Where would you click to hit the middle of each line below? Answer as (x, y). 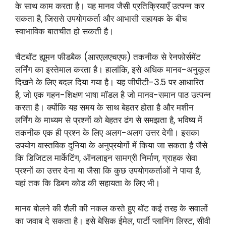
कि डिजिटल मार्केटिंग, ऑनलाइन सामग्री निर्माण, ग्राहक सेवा (106, 158)
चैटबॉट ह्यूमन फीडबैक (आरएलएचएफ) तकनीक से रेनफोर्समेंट (108, 57)
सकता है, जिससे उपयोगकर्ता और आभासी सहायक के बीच (101, 19)
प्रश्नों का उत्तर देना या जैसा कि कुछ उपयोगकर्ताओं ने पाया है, (108, 170)
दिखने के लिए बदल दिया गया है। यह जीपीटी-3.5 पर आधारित (109, 82)
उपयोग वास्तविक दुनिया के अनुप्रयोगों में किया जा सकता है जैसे (111, 145)
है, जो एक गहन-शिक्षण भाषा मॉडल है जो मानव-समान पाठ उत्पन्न (113, 95)
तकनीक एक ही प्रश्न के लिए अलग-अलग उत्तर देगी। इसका (107, 132)
